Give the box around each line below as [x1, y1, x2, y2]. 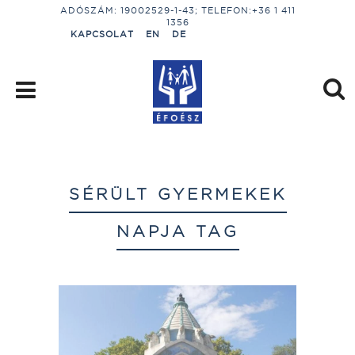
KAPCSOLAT [71, 29, 134, 40]
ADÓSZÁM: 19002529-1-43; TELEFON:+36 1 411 [59, 5, 296, 16]
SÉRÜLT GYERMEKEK [68, 184, 287, 204]
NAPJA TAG [116, 221, 239, 241]
